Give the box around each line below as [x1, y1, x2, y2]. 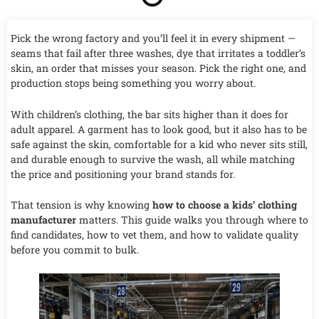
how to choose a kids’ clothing [152, 198, 297, 212]
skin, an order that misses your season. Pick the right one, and [11, 61, 306, 75]
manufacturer [11, 213, 76, 227]
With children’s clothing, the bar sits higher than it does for [11, 107, 288, 121]
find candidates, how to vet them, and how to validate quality [11, 228, 298, 242]
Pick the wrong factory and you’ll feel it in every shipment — [11, 31, 296, 46]
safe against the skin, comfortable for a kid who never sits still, [11, 137, 308, 151]
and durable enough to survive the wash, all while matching [11, 152, 295, 166]
